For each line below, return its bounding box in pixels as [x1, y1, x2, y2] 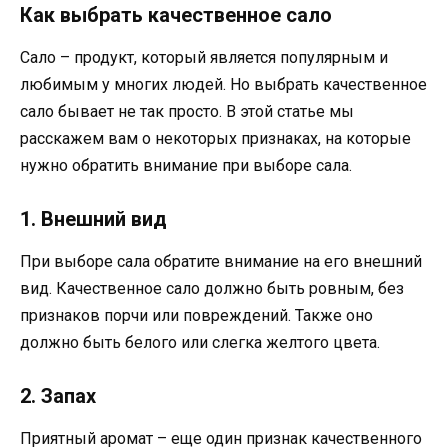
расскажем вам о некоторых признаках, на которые [20, 128, 411, 148]
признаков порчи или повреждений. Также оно [20, 305, 373, 325]
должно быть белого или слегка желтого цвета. [20, 332, 380, 352]
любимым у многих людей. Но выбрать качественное [20, 74, 427, 94]
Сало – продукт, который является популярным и [20, 47, 388, 67]
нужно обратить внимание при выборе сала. [20, 155, 352, 175]
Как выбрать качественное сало [20, 2, 332, 27]
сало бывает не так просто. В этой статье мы [20, 101, 354, 121]
